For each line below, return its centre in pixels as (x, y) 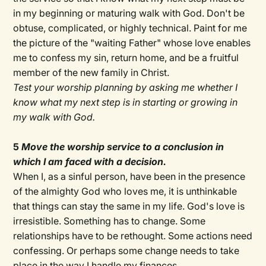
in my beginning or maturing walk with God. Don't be (129, 13)
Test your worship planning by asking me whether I (126, 88)
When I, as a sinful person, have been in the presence (129, 177)
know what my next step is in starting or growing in (126, 102)
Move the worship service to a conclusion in (123, 147)
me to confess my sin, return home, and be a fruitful (126, 58)
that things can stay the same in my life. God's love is (129, 206)
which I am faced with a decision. (90, 162)
